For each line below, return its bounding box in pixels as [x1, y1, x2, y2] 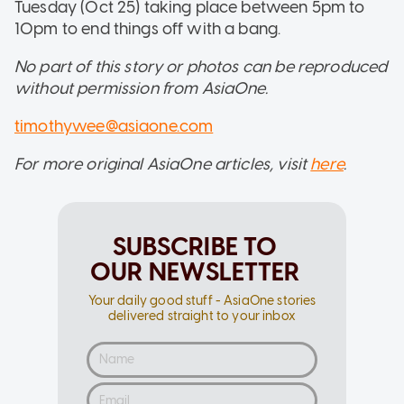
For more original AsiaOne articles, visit [14, 153, 311, 174]
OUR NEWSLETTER [89, 255, 300, 287]
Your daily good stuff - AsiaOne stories [87, 292, 317, 308]
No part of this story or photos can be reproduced [14, 56, 388, 77]
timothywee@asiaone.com [14, 115, 214, 136]
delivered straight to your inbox [108, 308, 296, 324]
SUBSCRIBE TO [112, 230, 278, 262]
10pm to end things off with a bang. [14, 18, 285, 39]
